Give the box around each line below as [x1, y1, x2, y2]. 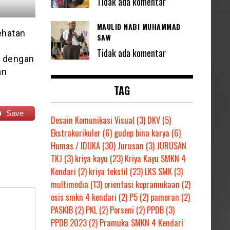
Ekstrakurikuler [50, 126, 101, 139]
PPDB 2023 [50, 216, 87, 229]
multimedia [50, 178, 88, 190]
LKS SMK [144, 165, 172, 178]
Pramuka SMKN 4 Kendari [99, 216, 183, 229]
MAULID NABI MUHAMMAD [97, 21, 181, 32]
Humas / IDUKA [50, 139, 100, 152]
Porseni [109, 203, 134, 216]
